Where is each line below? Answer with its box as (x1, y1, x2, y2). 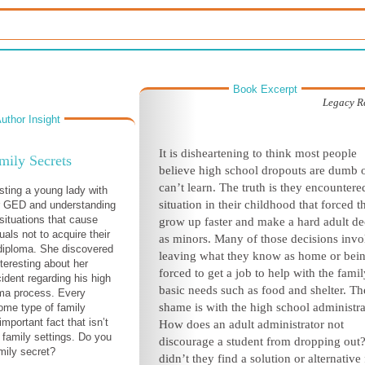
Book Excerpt (233, 83, 297, 95)
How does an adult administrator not (159, 318, 344, 331)
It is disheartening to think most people (159, 147, 357, 160)
